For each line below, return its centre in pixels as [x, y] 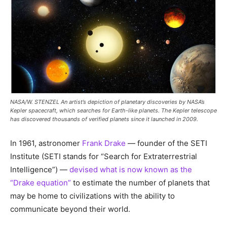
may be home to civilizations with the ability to [92, 196]
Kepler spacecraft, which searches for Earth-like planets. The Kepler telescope [113, 111]
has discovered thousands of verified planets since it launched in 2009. [104, 119]
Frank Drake [104, 143]
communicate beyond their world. [70, 209]
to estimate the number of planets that [140, 183]
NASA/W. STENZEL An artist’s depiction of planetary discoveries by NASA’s [107, 102]
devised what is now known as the [131, 170]
